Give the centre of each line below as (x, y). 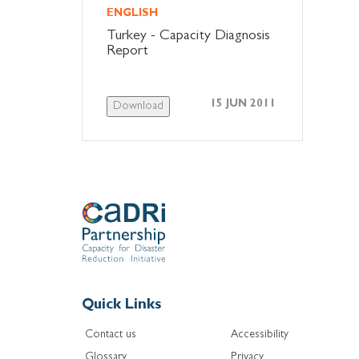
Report (127, 52)
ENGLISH (132, 13)
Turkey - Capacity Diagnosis (188, 36)
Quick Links (121, 307)
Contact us (111, 335)
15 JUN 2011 (243, 104)
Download (138, 106)
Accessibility (260, 335)
